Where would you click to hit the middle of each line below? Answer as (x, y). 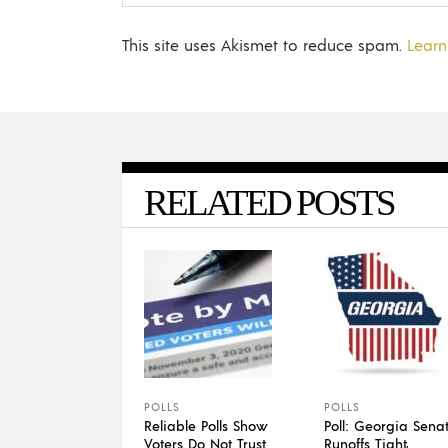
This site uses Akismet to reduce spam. (264, 44)
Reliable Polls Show (206, 424)
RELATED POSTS (269, 202)
